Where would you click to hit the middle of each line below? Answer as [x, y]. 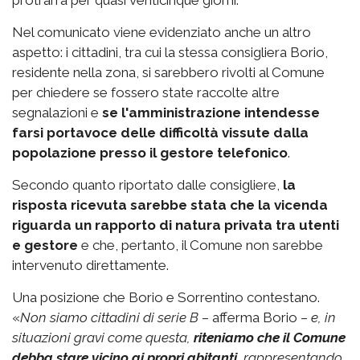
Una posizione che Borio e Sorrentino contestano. [166, 297]
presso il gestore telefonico [194, 152]
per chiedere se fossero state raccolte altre [146, 92]
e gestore [45, 245]
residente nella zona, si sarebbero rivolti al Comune [168, 72]
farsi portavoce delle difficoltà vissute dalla [160, 132]
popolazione [54, 152]
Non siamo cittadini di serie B [109, 317]
